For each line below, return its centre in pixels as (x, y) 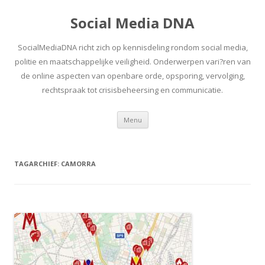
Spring (160, 115)
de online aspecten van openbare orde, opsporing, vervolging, (132, 76)
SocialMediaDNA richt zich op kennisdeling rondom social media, (132, 47)
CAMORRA (78, 164)
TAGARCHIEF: (38, 164)
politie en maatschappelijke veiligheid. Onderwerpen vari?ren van (132, 62)
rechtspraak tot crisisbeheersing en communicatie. (132, 90)
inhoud (161, 132)
